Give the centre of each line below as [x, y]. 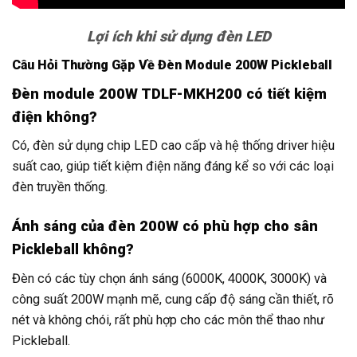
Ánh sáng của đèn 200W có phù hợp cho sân [165, 226]
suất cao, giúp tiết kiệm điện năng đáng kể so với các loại [173, 167]
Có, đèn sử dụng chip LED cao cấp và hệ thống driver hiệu [173, 146]
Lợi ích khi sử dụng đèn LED [178, 36]
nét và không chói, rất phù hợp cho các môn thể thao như [168, 320]
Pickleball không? [73, 249]
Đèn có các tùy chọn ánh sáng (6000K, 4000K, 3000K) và [169, 278]
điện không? [55, 116]
